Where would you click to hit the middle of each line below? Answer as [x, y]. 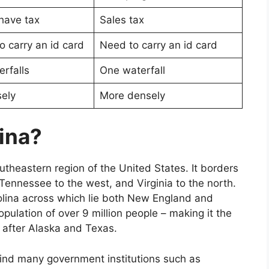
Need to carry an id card [158, 45]
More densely [132, 95]
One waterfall [132, 70]
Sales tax [122, 20]
